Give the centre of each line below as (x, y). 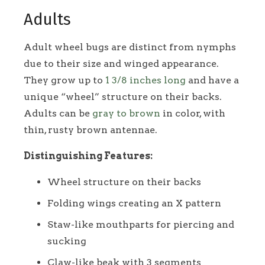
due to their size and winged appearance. (121, 63)
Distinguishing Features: (88, 156)
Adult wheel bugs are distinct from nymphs (130, 47)
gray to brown (126, 113)
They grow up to (64, 80)
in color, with (193, 113)
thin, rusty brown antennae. (91, 130)
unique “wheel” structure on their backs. (123, 96)
